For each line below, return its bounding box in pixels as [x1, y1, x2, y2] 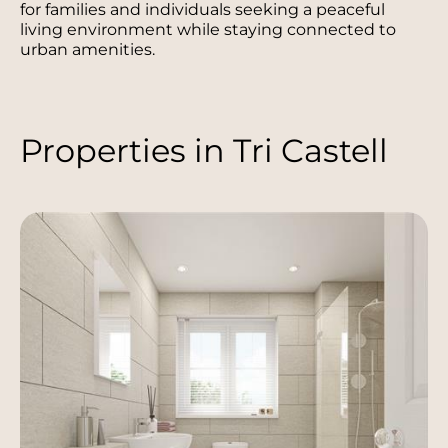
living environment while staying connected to [20, 19, 396, 39]
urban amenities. [20, 39, 163, 59]
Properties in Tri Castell [20, 130, 388, 170]
